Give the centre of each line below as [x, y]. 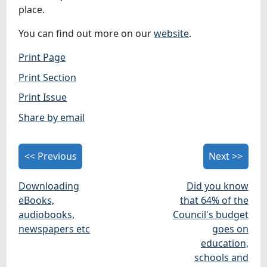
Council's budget [210, 214]
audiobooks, [47, 214]
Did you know [217, 186]
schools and [221, 257]
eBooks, [37, 200]
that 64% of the [214, 200]
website [172, 33]
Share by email [52, 117]
